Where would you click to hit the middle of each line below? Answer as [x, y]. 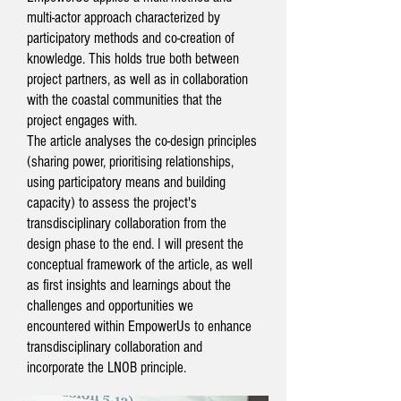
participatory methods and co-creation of [131, 38]
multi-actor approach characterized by [124, 17]
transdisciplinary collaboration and [115, 347]
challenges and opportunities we [110, 306]
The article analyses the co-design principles [142, 141]
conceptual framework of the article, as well [140, 264]
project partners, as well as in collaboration [137, 79]
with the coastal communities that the [124, 100]
